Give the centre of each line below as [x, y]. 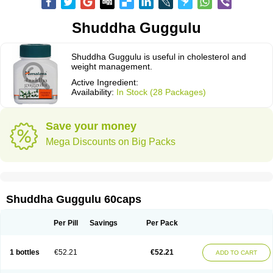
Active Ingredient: [105, 82]
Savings [104, 223]
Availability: [94, 92]
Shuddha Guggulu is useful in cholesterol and [159, 57]
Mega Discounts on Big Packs [111, 142]
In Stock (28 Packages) [161, 92]
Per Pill [66, 223]
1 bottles [24, 252]
